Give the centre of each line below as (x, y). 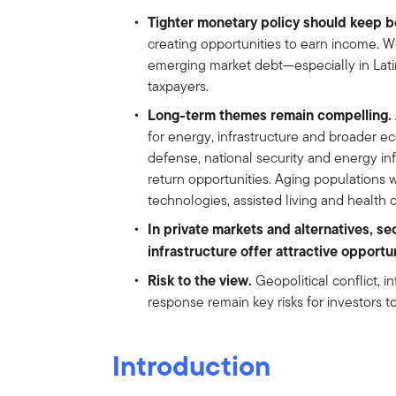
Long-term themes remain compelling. (270, 114)
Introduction (192, 365)
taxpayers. (179, 86)
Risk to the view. (202, 280)
